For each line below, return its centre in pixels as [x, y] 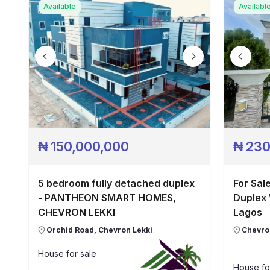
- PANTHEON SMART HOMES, [107, 198]
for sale [80, 253]
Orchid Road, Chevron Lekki [99, 230]
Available [60, 6]
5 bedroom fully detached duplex [116, 183]
